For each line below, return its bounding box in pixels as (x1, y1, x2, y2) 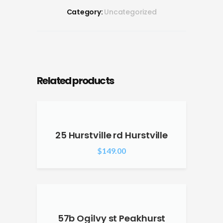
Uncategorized (104, 7, 157, 17)
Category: (66, 7, 105, 17)
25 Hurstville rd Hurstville (55, 128, 168, 141)
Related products (37, 74, 114, 88)
